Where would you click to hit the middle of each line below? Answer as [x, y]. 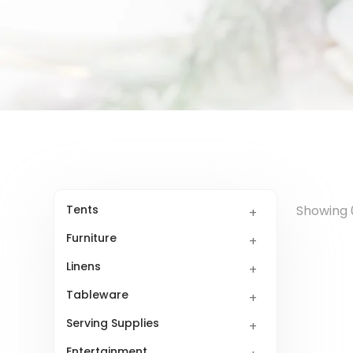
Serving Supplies [113, 323]
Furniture [91, 238]
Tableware [97, 295]
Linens [84, 267]
